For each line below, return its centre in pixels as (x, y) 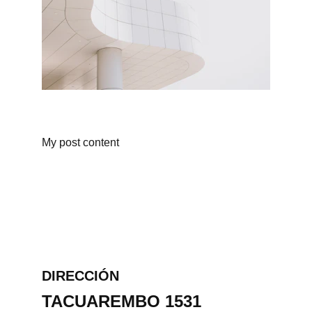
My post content (80, 142)
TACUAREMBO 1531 (124, 301)
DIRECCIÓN (80, 276)
